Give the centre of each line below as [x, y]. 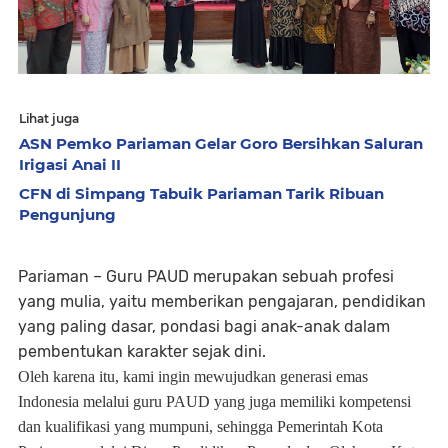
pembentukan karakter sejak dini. [142, 351]
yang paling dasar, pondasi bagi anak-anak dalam [204, 326]
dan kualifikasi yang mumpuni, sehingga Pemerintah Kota [200, 426]
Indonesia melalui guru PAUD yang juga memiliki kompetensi [214, 401]
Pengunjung [67, 214]
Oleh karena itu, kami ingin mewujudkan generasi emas [193, 376]
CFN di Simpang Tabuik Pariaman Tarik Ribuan [201, 193]
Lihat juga [49, 118]
